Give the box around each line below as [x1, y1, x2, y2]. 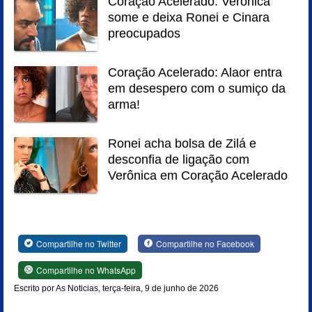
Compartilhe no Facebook [155, 237, 254, 249]
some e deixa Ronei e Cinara [108, 10, 270, 24]
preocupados [108, 26, 180, 40]
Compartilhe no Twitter [36, 237, 121, 249]
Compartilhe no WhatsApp [36, 263, 136, 276]
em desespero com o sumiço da [108, 81, 286, 95]
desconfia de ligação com [108, 153, 249, 166]
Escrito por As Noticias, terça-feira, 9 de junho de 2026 [14, 283, 219, 293]
